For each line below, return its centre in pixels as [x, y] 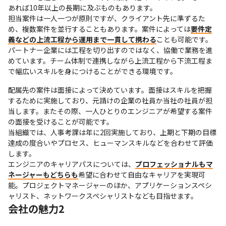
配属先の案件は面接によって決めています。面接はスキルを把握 [110, 90]
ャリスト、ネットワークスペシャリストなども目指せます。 [103, 195]
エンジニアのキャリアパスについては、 [72, 164]
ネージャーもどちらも [43, 174]
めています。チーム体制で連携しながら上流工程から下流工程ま [110, 60]
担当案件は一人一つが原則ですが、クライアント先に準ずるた [107, 18]
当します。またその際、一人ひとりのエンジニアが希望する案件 [110, 111]
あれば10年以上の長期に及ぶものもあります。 [82, 7]
